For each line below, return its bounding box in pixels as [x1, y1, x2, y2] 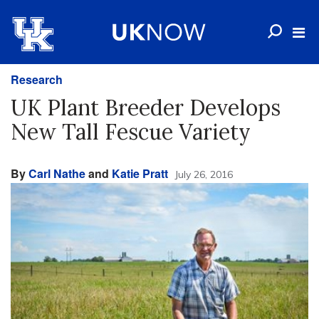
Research [11, 71, 63, 88]
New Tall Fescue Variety [11, 118, 251, 145]
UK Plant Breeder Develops [11, 94, 281, 121]
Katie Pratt [112, 165, 168, 182]
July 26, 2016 [174, 168, 233, 181]
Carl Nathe [28, 165, 85, 182]
